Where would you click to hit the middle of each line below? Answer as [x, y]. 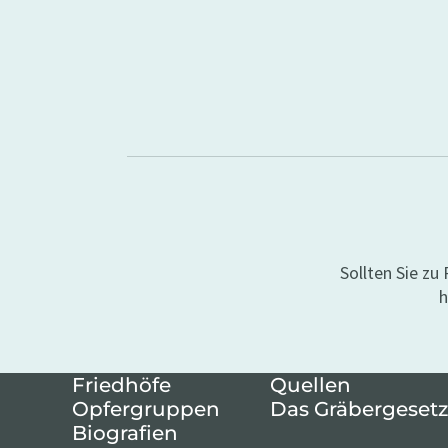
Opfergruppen [146, 409]
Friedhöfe [121, 385]
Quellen [310, 385]
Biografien [125, 433]
